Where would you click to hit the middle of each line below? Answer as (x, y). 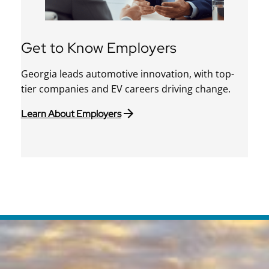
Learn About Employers (71, 113)
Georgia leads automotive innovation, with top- (127, 74)
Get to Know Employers (99, 48)
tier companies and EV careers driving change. (125, 89)
